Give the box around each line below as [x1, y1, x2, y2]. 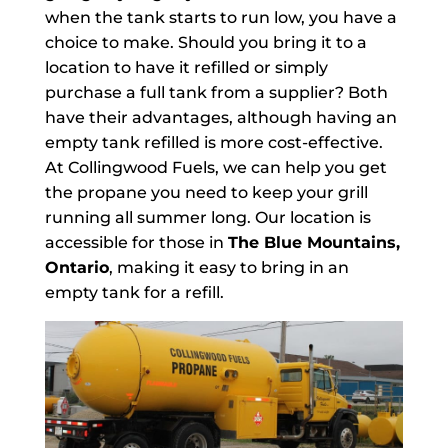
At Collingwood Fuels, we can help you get [44, 158, 387, 177]
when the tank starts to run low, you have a [44, 8, 397, 27]
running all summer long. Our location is [44, 208, 371, 227]
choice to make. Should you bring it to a [44, 33, 367, 52]
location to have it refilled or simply [44, 58, 328, 77]
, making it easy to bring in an [108, 258, 349, 277]
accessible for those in [44, 233, 228, 252]
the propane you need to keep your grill [44, 183, 368, 202]
